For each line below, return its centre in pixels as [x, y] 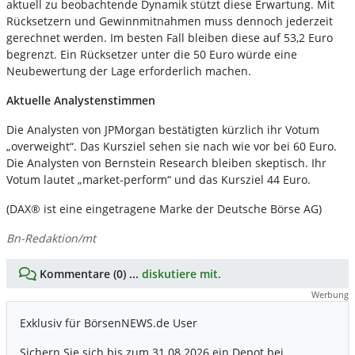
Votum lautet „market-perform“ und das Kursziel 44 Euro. [160, 180]
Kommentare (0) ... [89, 274]
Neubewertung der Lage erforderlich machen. [130, 71]
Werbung [330, 295]
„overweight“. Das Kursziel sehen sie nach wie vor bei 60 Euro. [172, 147]
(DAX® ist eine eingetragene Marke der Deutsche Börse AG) [164, 209]
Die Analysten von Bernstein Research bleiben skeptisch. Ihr [166, 163]
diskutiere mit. [181, 274]
